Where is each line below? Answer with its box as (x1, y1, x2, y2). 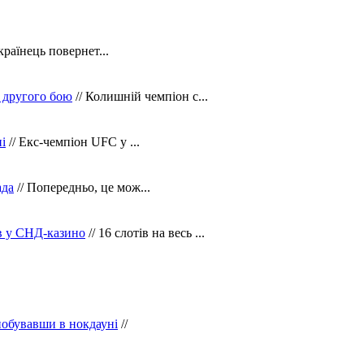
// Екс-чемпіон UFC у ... (6, 134, 140, 149)
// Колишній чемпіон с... (72, 89, 208, 103)
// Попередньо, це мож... (14, 180, 150, 194)
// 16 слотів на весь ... (85, 225, 205, 240)
